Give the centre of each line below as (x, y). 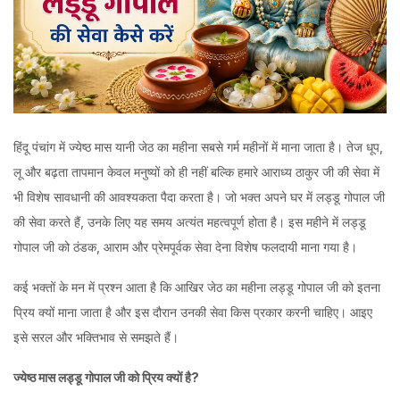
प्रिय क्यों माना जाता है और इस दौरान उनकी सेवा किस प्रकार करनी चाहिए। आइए (193, 312)
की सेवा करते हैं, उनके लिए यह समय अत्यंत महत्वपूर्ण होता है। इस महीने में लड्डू (190, 222)
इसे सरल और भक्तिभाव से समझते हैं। (96, 337)
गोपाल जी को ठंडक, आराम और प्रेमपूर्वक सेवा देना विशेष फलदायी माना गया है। (185, 247)
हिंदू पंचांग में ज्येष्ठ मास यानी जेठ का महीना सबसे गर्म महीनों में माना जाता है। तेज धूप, (198, 147)
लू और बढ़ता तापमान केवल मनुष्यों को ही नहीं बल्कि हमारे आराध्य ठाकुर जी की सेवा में (196, 172)
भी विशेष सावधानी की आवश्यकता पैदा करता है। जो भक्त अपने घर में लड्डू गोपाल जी (199, 197)
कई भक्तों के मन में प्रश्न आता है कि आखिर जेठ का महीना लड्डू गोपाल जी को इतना (197, 287)
